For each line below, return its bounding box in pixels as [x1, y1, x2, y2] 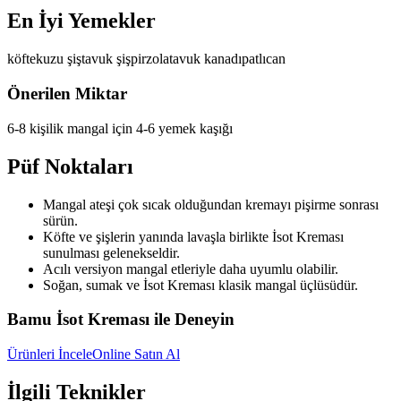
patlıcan [242, 51, 286, 67]
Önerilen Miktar [7, 84, 127, 104]
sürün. [43, 212, 78, 228]
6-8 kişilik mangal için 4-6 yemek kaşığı [7, 120, 233, 136]
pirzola [131, 51, 169, 67]
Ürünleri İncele [7, 346, 92, 363]
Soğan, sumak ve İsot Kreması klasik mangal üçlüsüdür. [43, 277, 358, 293]
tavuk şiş [81, 51, 131, 67]
